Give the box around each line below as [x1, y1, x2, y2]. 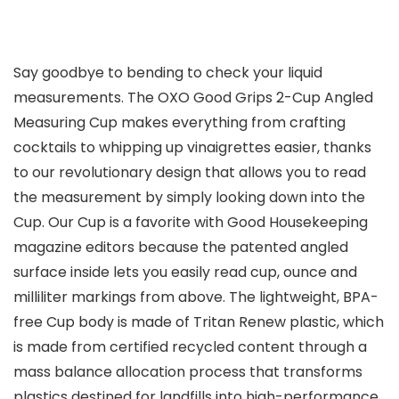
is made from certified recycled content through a [13, 337, 367, 358]
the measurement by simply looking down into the [13, 187, 365, 208]
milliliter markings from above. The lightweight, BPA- [13, 287, 379, 308]
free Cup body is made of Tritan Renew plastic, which [13, 312, 384, 333]
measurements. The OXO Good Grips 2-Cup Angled [13, 87, 373, 109]
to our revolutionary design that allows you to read [13, 162, 366, 183]
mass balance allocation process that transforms [13, 362, 362, 383]
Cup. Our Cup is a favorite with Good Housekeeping [13, 212, 368, 233]
